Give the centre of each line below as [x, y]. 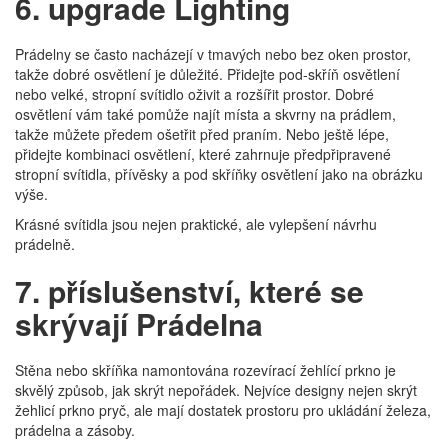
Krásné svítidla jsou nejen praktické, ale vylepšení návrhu [196, 224]
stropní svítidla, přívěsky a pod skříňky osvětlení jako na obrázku [219, 174]
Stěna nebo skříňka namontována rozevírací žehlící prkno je [205, 370]
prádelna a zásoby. [75, 430]
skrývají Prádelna [139, 323]
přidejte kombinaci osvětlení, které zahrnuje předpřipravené [203, 154]
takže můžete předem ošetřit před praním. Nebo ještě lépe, [202, 134]
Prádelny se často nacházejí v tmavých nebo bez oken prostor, [213, 54]
